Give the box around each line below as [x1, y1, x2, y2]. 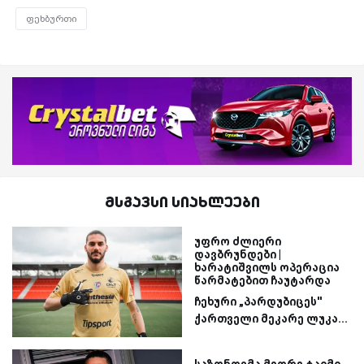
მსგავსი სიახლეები [104, 192, 260, 212]
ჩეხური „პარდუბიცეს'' [194, 295, 322, 309]
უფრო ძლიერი [194, 235, 281, 249]
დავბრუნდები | [194, 248, 281, 262]
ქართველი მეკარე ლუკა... [194, 312, 348, 326]
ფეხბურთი [26, 12, 76, 24]
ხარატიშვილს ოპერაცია [194, 261, 340, 275]
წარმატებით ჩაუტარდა [194, 274, 331, 288]
